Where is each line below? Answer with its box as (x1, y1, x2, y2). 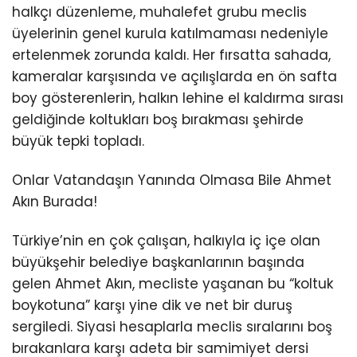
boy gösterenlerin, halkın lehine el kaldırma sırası (12, 88, 343, 108)
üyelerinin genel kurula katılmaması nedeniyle (12, 24, 328, 44)
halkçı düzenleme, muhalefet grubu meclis (12, 2, 307, 22)
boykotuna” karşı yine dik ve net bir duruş (12, 296, 292, 316)
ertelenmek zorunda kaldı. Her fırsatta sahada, (12, 45, 331, 65)
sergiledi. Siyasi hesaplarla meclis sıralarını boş (12, 317, 332, 337)
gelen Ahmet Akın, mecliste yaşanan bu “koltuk (12, 274, 333, 294)
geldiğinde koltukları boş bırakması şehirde (12, 110, 304, 130)
